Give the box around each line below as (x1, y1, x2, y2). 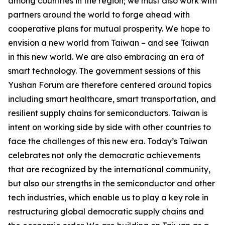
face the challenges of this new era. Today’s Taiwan (8, 136, 207, 146)
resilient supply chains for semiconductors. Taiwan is (8, 108, 207, 118)
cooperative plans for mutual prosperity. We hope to (8, 24, 210, 34)
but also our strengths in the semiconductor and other (8, 178, 215, 188)
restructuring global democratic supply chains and (8, 206, 204, 216)
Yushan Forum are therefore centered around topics (8, 80, 211, 90)
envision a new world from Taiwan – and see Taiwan (8, 38, 209, 48)
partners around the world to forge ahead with (8, 10, 190, 20)
